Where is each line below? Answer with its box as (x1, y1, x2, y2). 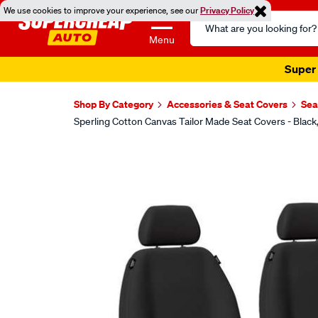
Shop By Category (74, 97, 153, 111)
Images (72, 146, 138, 171)
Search (190, 11, 225, 26)
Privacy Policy (200, 4, 254, 16)
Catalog (190, 28, 229, 43)
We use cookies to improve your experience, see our (4, 4, 200, 16)
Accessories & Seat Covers (167, 97, 287, 111)
